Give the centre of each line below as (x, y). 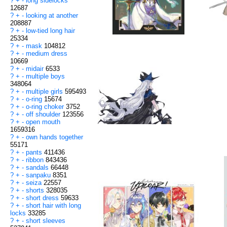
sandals (38, 168)
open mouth (43, 122)
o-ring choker (46, 107)
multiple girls (45, 92)
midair (36, 69)
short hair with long (53, 206)
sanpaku (39, 175)
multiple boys (45, 77)
